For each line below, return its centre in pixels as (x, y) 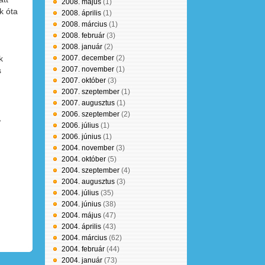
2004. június (81, 204)
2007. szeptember (91, 92)
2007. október (84, 80)
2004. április (81, 227)
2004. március (84, 238)
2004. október (84, 159)
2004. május (81, 215)
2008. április (81, 13)
